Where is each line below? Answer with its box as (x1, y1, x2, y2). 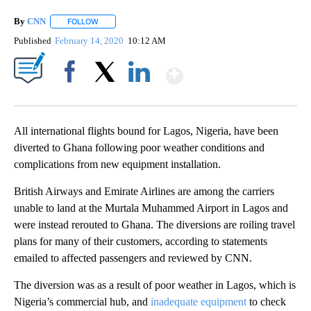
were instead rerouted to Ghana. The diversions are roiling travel (14, 219, 295, 231)
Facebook (53, 90, 92, 101)
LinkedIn (123, 90, 155, 101)
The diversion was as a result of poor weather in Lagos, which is (14, 279, 296, 292)
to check (246, 296, 286, 308)
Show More (182, 57, 292, 83)
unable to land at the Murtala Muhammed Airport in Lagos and (14, 202, 288, 215)
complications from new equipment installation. (14, 158, 221, 171)
